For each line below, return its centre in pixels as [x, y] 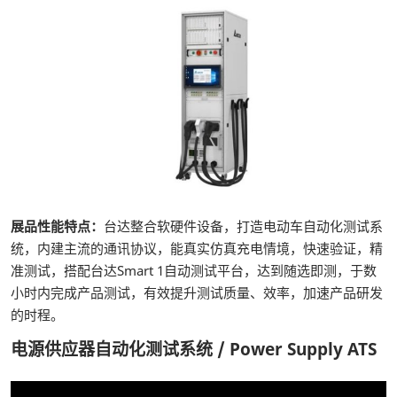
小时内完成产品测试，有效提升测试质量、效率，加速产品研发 [197, 293]
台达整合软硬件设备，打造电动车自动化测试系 [243, 226]
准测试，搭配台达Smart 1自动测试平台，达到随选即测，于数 [194, 271]
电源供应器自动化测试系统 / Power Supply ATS [194, 350]
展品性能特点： [57, 226]
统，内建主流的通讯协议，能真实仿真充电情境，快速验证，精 [197, 249]
